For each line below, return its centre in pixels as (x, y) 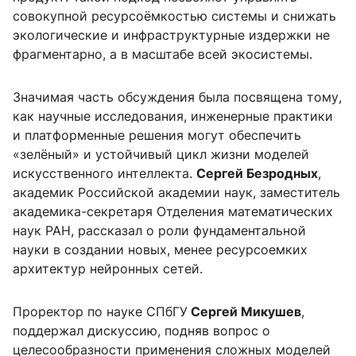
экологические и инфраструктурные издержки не (171, 35)
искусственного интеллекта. (104, 174)
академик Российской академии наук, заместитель (176, 193)
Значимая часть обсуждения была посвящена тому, (177, 97)
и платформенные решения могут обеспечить (157, 135)
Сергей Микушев (244, 312)
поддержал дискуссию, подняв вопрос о (141, 331)
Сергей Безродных (257, 174)
